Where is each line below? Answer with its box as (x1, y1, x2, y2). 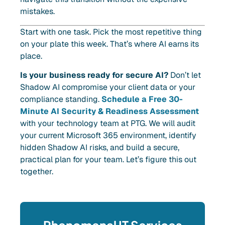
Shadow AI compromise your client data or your (20, 82, 195, 93)
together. (20, 166, 53, 177)
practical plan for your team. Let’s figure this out (20, 154, 196, 165)
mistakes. (20, 6, 55, 17)
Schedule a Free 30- (101, 94, 183, 105)
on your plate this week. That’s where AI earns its (20, 38, 199, 49)
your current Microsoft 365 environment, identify (20, 130, 196, 141)
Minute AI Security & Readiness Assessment (20, 106, 199, 117)
